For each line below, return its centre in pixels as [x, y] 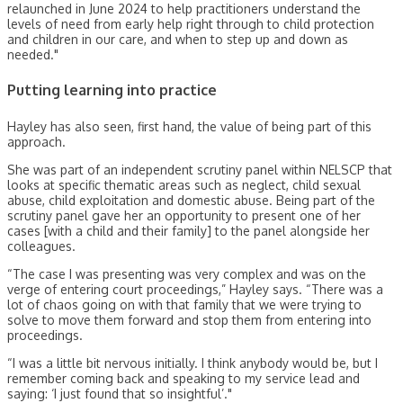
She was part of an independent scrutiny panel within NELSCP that [200, 169]
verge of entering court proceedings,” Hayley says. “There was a [195, 289]
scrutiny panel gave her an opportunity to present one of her [184, 215]
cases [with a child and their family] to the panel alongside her [188, 230]
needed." [33, 54]
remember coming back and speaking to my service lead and [184, 378]
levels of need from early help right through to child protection [191, 23]
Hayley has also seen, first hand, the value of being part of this [189, 126]
